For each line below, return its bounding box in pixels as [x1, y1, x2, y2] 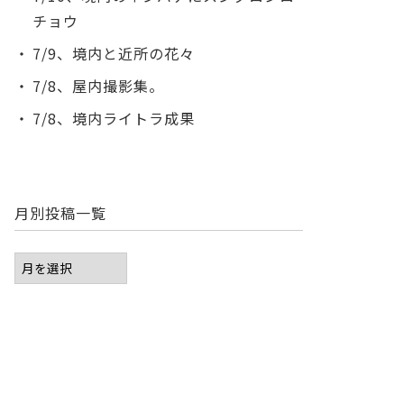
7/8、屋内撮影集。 [32, 75, 164, 97]
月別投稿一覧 [14, 202, 106, 225]
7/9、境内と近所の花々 [32, 42, 195, 65]
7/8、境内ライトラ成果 [32, 107, 195, 130]
